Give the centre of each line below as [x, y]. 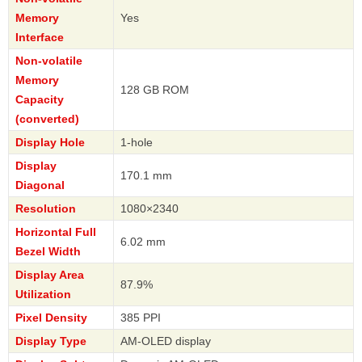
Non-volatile [49, 61]
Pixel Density [51, 318]
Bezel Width [48, 252]
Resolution [46, 209]
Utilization [43, 295]
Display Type [51, 341]
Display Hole [50, 143]
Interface [40, 38]
